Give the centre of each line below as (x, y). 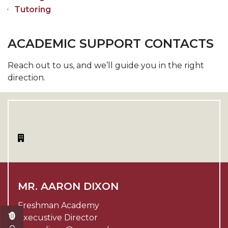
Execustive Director (58, 218)
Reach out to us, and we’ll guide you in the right (106, 65)
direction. (26, 78)
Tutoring (32, 9)
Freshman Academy (59, 205)
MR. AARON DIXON (68, 186)
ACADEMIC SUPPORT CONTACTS (111, 44)
